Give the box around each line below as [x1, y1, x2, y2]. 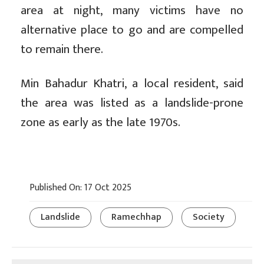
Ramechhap [111, 209, 161, 226]
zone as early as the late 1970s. [21, 112, 180, 133]
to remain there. [21, 39, 103, 60]
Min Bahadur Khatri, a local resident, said [21, 73, 243, 94]
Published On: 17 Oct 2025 [29, 180, 131, 196]
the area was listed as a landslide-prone [21, 93, 243, 114]
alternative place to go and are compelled [21, 19, 243, 41]
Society [193, 209, 225, 226]
